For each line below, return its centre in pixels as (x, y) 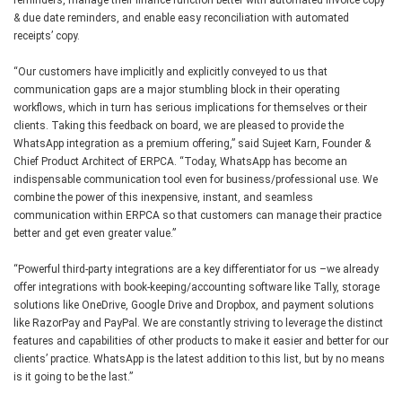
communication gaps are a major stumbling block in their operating (177, 89)
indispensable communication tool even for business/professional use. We (196, 179)
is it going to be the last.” (73, 376)
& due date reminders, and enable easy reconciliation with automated (181, 17)
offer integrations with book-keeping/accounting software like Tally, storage (197, 287)
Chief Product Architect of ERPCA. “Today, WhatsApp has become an (180, 161)
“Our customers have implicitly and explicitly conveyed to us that (170, 71)
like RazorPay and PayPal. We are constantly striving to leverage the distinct (198, 323)
